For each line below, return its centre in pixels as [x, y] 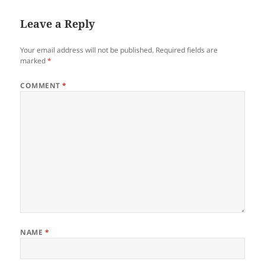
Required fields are [187, 50]
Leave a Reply [58, 23]
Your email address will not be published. [87, 50]
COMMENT [41, 85]
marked [34, 60]
